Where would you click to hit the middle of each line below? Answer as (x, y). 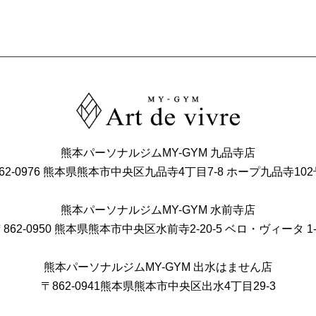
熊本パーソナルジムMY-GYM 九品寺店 (158, 152)
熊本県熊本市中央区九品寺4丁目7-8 (134, 171)
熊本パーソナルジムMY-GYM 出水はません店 (158, 267)
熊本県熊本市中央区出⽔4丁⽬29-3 (188, 286)
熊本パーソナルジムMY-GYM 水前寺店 (158, 209)
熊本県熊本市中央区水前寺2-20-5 (139, 229)
